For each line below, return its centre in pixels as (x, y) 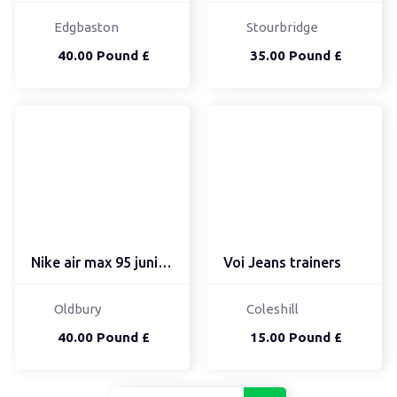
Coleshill (272, 309)
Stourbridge (282, 27)
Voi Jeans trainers (282, 263)
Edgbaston (86, 27)
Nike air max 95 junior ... (164, 263)
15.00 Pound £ (296, 338)
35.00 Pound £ (296, 55)
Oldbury (77, 309)
